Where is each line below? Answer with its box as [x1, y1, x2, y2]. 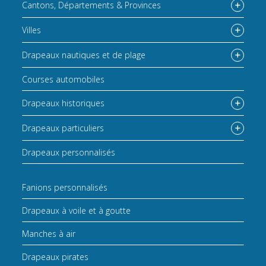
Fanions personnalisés [22, 181, 108, 193]
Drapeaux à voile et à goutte [22, 204, 131, 216]
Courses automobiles [22, 73, 105, 85]
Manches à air [22, 227, 76, 239]
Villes [22, 24, 42, 36]
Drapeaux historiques [22, 97, 105, 109]
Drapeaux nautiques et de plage [22, 49, 146, 61]
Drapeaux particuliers [22, 122, 104, 134]
